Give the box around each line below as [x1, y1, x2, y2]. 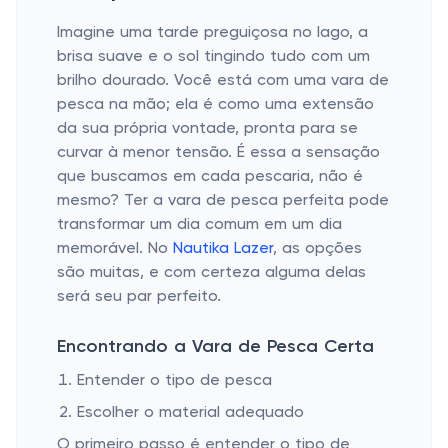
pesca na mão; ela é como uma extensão [57, 97, 374, 113]
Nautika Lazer [173, 241, 273, 257]
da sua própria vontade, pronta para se [57, 121, 358, 137]
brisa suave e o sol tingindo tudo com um [57, 49, 370, 65]
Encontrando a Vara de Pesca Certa [57, 338, 374, 356]
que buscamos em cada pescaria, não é [57, 169, 363, 185]
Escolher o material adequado [77, 405, 304, 421]
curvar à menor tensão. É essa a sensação [57, 145, 380, 161]
